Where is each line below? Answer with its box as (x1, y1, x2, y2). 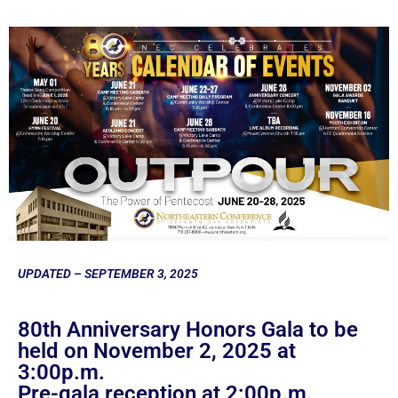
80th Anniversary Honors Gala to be (18, 316, 358, 342)
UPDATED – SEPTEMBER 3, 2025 (18, 266, 198, 281)
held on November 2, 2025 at (18, 338, 296, 363)
